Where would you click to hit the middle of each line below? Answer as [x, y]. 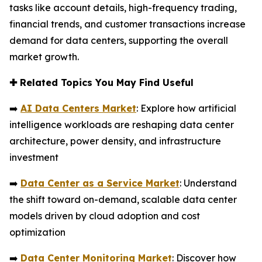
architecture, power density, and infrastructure [115, 141]
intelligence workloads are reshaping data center [122, 124]
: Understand [208, 183]
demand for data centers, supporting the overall [119, 40]
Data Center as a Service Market [100, 183]
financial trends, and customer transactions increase [127, 24]
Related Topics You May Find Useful [105, 82]
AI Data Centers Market [78, 108]
